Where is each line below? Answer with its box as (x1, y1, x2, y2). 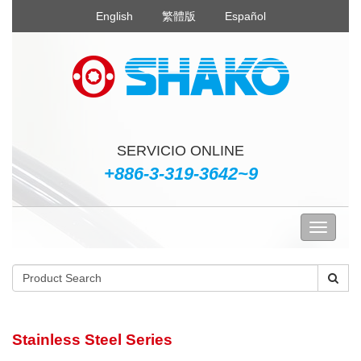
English (95, 10, 133, 23)
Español (224, 10, 266, 23)
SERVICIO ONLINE (117, 143, 244, 159)
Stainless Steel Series (12, 331, 172, 348)
